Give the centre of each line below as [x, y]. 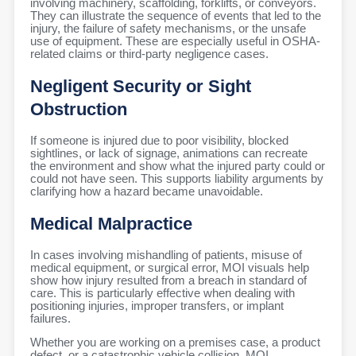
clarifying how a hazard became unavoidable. [147, 191]
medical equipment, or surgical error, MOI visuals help [170, 267]
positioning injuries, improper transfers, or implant [157, 306]
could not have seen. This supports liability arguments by [177, 178]
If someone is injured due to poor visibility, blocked [159, 140]
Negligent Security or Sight [141, 87]
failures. [50, 318]
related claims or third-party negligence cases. [149, 54]
